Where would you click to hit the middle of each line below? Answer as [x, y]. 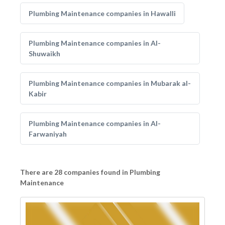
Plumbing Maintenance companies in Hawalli [102, 13]
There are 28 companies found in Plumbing [90, 172]
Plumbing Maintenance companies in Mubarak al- [110, 83]
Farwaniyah [48, 134]
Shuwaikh [44, 53]
